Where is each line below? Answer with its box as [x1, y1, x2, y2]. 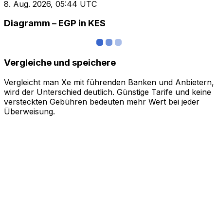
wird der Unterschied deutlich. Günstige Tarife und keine [4, 87, 211, 97]
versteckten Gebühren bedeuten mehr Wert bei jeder [4, 96, 200, 107]
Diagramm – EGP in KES [4, 18, 106, 29]
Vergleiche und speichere [4, 56, 116, 68]
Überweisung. [4, 106, 55, 116]
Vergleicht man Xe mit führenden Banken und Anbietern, [4, 77, 214, 87]
